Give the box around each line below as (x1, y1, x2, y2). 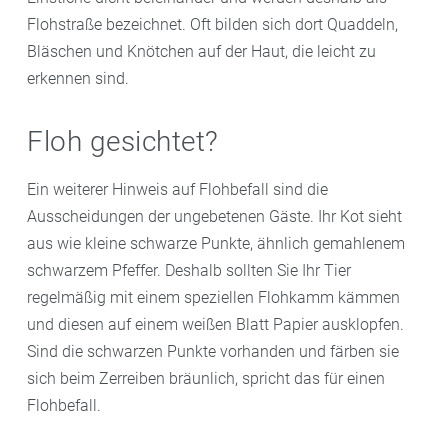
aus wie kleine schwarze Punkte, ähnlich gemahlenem (27, 234, 405, 254)
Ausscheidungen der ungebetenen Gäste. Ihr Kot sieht (27, 207, 402, 227)
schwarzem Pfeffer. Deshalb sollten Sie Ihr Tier (27, 261, 351, 281)
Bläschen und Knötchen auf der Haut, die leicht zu (27, 42, 376, 62)
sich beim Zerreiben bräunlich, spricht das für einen (27, 369, 385, 389)
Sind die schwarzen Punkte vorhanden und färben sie (27, 342, 399, 362)
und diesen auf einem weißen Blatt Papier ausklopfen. (27, 315, 404, 335)
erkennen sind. (27, 69, 129, 89)
